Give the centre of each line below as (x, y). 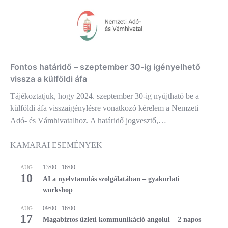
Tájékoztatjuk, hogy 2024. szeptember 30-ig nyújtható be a (105, 96)
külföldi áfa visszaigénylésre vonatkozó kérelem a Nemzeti (104, 108)
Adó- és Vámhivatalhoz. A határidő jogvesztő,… (88, 120)
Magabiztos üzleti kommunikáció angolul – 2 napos (122, 219)
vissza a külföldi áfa (49, 79)
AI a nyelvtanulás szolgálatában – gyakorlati (111, 179)
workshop (58, 190)
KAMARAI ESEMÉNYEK (56, 145)
